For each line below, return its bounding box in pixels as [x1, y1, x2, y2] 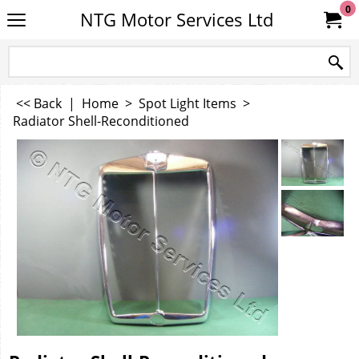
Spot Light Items [139, 95, 236, 112]
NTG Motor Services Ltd [79, 8, 273, 31]
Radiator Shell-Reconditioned [13, 112, 189, 130]
